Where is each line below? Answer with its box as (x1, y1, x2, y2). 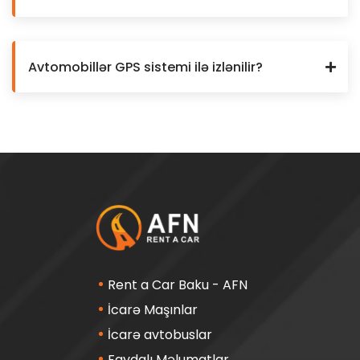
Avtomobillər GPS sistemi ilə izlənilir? (28, 58, 263, 77)
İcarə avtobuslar (107, 325, 212, 345)
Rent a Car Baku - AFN (107, 276, 247, 295)
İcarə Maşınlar (107, 301, 198, 320)
